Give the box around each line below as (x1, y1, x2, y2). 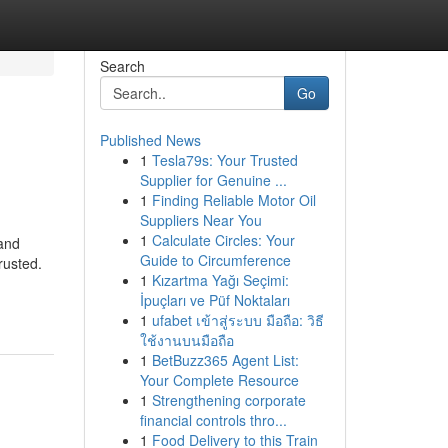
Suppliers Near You (139, 210, 262, 230)
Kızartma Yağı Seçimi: (151, 270, 289, 290)
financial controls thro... (139, 410, 287, 430)
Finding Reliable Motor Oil (151, 190, 316, 210)
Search (99, 56, 145, 76)
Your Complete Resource (139, 370, 299, 390)
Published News (99, 130, 201, 150)
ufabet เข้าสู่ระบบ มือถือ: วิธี (151, 310, 324, 330)
